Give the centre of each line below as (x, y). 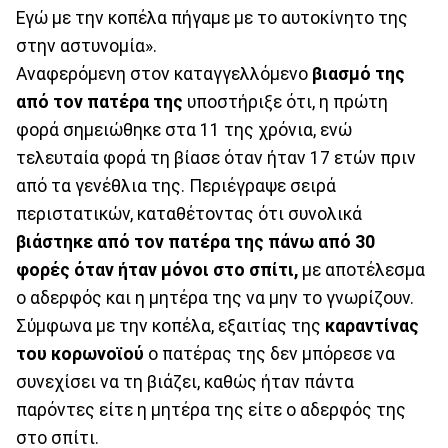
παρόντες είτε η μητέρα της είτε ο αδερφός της (211, 410)
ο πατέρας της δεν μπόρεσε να (269, 354)
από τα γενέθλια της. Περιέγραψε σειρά (176, 186)
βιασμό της (356, 74)
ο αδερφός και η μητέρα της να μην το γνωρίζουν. (215, 298)
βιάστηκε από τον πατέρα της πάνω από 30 (195, 242)
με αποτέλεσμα (361, 270)
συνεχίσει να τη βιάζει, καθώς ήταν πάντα (185, 382)
